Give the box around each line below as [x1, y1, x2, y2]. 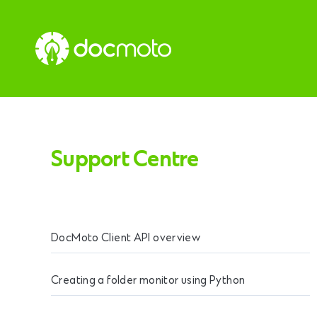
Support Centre [51, 148, 199, 174]
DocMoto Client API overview [51, 232, 201, 245]
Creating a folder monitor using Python [51, 275, 246, 287]
